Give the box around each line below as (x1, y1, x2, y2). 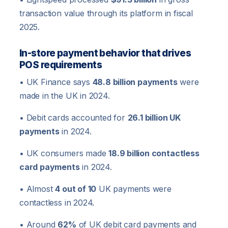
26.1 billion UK (127, 112, 181, 123)
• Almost (19, 184, 55, 194)
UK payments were (96, 184, 172, 194)
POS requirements (19, 59, 102, 71)
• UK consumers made (19, 148, 109, 159)
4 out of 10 (55, 184, 97, 194)
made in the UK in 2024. (19, 91, 110, 101)
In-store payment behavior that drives (19, 47, 191, 60)
